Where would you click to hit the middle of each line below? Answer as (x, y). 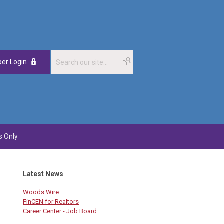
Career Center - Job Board (60, 211)
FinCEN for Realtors (51, 202)
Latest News (43, 174)
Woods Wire (41, 192)
